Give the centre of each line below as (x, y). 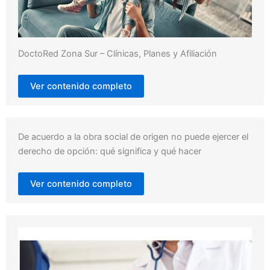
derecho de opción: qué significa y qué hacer (110, 152)
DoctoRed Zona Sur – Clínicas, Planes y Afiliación (118, 54)
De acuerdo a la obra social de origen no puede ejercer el (133, 137)
